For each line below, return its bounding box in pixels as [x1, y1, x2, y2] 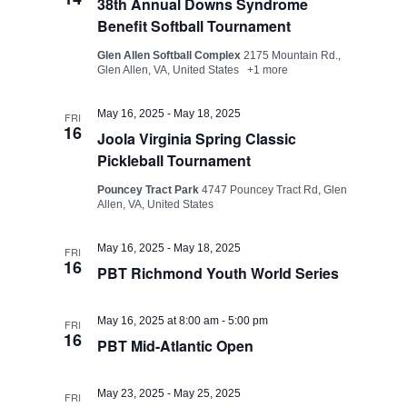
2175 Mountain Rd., [243, 49, 342, 62]
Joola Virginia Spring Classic [97, 128, 297, 149]
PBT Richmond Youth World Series [97, 263, 340, 283]
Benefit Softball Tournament [97, 15, 292, 36]
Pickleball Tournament [97, 150, 252, 171]
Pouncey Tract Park [97, 184, 203, 196]
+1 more [244, 64, 289, 76]
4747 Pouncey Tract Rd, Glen [202, 184, 348, 196]
